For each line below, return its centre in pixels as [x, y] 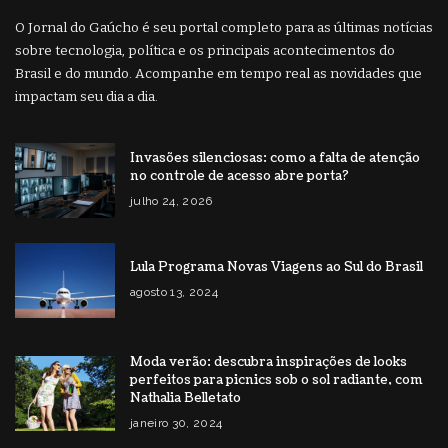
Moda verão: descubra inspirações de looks [268, 362]
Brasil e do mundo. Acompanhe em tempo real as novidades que [218, 74]
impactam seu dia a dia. [86, 97]
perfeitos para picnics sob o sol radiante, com [276, 380]
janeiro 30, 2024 [176, 423]
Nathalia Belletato [185, 398]
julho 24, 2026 [171, 201]
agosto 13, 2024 [174, 292]
